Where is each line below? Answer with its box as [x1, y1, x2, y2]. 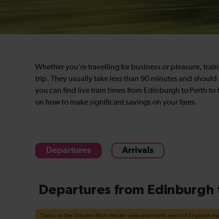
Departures [46, 146, 91, 155]
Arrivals [122, 146, 153, 155]
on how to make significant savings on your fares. [35, 99, 197, 107]
